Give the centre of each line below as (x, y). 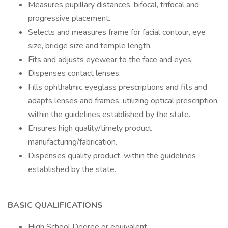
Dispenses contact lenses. (74, 73)
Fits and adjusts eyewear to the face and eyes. (110, 60)
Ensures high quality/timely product (90, 128)
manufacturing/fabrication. (73, 142)
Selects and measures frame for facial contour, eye (117, 32)
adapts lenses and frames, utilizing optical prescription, (123, 101)
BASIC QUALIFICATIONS (55, 205)
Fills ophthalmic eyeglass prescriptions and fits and (118, 87)
